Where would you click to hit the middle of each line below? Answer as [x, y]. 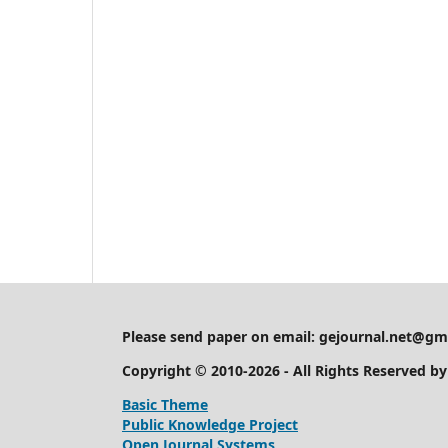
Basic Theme [165, 404]
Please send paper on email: [220, 336]
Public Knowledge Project [210, 424]
